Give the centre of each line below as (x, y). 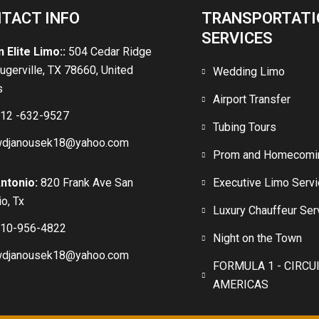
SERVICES (237, 38)
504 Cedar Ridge (109, 52)
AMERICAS (241, 285)
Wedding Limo (249, 72)
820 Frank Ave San (87, 183)
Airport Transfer (252, 100)
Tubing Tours (245, 127)
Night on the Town (258, 239)
